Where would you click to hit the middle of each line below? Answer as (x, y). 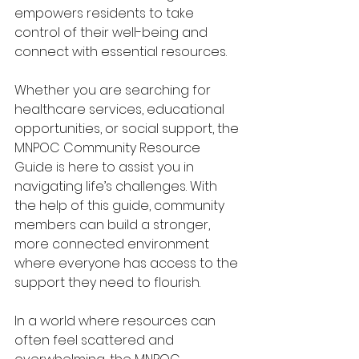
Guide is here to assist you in (106, 167)
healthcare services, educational (121, 110)
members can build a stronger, (114, 225)
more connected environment (113, 244)
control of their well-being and (113, 33)
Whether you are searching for (114, 91)
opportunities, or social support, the (128, 129)
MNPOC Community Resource (109, 148)
